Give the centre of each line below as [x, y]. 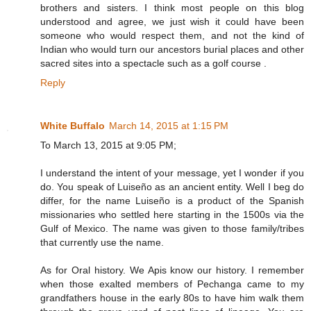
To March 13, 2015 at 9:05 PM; [108, 145]
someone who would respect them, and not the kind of [172, 36]
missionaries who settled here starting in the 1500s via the [172, 215]
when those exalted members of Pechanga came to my [172, 284]
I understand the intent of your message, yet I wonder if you [172, 173]
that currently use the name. [102, 243]
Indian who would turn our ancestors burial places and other [172, 50]
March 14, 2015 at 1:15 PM [169, 126]
